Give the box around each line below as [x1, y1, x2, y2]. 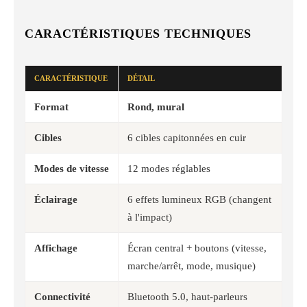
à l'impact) [127, 211, 172, 223]
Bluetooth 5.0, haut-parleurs [127, 291, 247, 302]
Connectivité [34, 291, 90, 302]
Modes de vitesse [34, 162, 109, 174]
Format [34, 101, 69, 112]
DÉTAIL [127, 73, 155, 82]
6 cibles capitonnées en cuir [127, 132, 246, 143]
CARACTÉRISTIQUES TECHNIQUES [25, 27, 251, 41]
